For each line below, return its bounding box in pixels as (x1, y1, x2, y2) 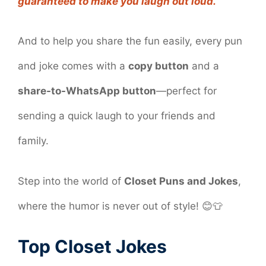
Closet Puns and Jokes (124, 175, 238, 187)
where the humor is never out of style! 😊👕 (18, 199, 223, 212)
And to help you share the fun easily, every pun (18, 35, 242, 47)
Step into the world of (18, 175, 124, 187)
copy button (128, 60, 189, 72)
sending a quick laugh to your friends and (18, 110, 216, 122)
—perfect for (156, 85, 217, 97)
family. (18, 135, 49, 147)
